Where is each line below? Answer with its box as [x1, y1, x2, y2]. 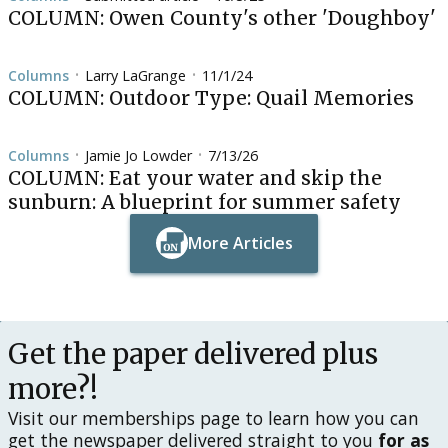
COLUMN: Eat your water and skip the [8, 165, 382, 190]
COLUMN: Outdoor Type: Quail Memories [8, 85, 414, 110]
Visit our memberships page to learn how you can [8, 405, 419, 430]
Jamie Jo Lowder [85, 145, 192, 165]
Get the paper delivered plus [8, 336, 378, 371]
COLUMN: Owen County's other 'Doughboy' [8, 5, 436, 30]
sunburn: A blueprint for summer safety [8, 189, 401, 214]
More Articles [187, 232, 293, 255]
